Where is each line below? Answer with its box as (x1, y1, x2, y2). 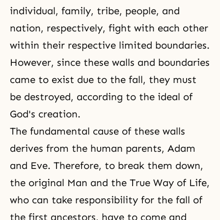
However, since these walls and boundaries (10, 56, 210, 68)
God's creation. (10, 108, 81, 120)
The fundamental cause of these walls (10, 125, 185, 137)
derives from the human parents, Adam (10, 142, 195, 154)
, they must (143, 74, 196, 85)
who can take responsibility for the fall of (10, 194, 202, 206)
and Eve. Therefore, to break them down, (10, 160, 203, 171)
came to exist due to (10, 74, 110, 85)
